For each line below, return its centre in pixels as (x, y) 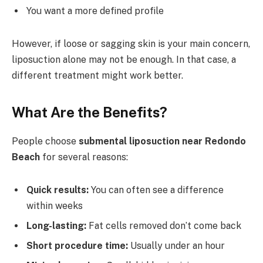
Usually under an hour (176, 246)
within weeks (55, 206)
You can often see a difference (156, 190)
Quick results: (58, 190)
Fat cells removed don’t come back (164, 226)
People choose (45, 141)
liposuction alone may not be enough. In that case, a (124, 60)
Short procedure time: (77, 246)
